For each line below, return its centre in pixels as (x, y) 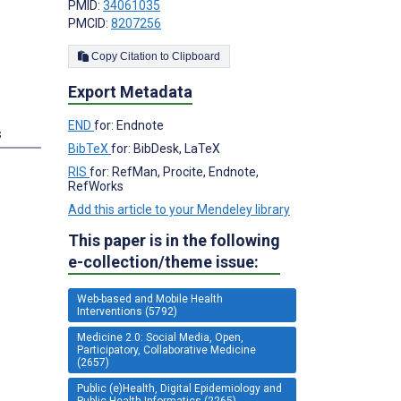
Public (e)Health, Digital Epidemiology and (179, 388)
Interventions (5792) (127, 311)
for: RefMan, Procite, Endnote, (174, 171)
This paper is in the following (174, 240)
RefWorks (96, 186)
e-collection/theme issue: (163, 261)
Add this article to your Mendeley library (179, 209)
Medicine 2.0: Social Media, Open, (160, 337)
